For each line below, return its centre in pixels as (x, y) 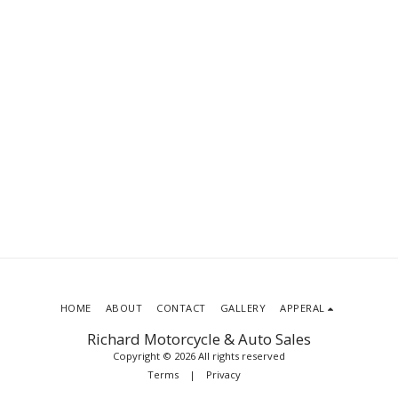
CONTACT (181, 307)
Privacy (223, 374)
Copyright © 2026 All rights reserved (199, 355)
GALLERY (243, 307)
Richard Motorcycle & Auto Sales (199, 338)
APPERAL (302, 307)
